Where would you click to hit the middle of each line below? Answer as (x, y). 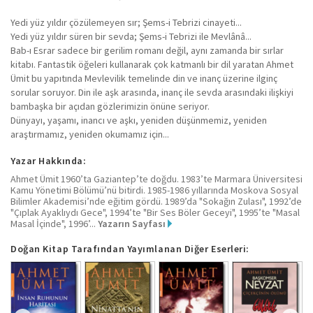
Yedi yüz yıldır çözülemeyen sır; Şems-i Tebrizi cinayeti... (126, 22)
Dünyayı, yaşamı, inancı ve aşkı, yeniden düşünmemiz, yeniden (139, 120)
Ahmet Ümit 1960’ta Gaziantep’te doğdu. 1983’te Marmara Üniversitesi (156, 179)
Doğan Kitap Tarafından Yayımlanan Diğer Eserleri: (130, 248)
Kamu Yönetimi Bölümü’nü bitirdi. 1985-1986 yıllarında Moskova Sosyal (154, 190)
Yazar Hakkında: (49, 160)
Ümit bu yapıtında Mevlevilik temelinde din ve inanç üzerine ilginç (144, 78)
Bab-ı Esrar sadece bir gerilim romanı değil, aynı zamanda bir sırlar (147, 50)
